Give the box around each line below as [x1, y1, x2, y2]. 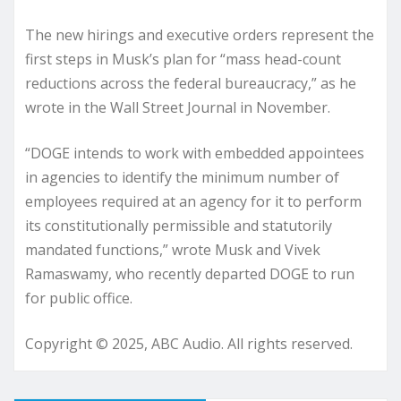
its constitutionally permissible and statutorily [25, 216, 332, 235]
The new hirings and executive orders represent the [25, 25, 374, 45]
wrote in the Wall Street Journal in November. [25, 98, 330, 117]
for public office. [25, 288, 132, 308]
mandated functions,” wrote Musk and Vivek [25, 240, 320, 260]
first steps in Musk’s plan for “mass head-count [25, 49, 341, 69]
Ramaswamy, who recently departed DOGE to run [25, 264, 354, 284]
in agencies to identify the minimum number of [25, 167, 339, 187]
